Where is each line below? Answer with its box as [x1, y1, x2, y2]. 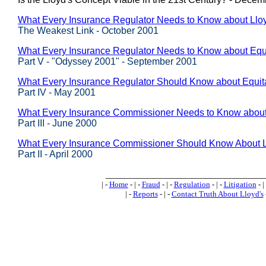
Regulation [173, 180, 210, 189]
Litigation [223, 180, 256, 189]
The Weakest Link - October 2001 [18, 26, 159, 36]
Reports [132, 189, 158, 198]
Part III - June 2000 [18, 118, 97, 128]
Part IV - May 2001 [18, 87, 96, 97]
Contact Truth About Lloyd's [171, 189, 264, 198]
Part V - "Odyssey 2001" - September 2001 [18, 56, 197, 66]
